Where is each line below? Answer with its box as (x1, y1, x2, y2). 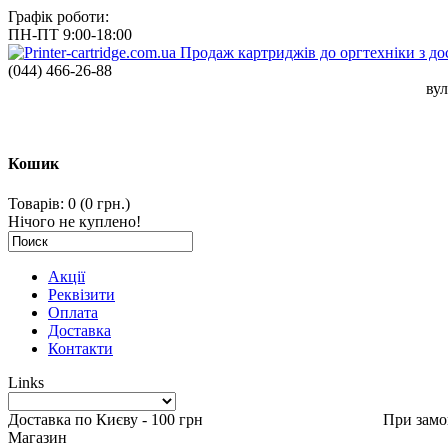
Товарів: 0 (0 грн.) (8, 194, 130, 212)
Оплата (48, 303, 98, 321)
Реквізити (48, 285, 115, 303)
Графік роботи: (8, 8, 109, 25)
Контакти (48, 339, 113, 357)
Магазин (8, 428, 67, 446)
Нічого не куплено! (8, 212, 141, 230)
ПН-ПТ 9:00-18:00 (8, 26, 132, 43)
